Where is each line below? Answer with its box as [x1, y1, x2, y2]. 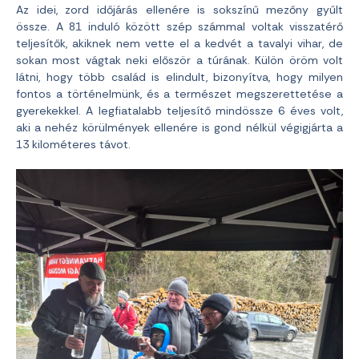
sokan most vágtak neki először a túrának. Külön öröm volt [16, 53, 343, 68]
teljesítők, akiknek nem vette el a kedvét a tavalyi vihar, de [16, 36, 343, 51]
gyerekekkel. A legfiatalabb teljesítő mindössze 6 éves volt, [16, 103, 343, 119]
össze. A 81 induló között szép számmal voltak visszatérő [16, 19, 343, 34]
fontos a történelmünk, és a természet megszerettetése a [16, 87, 343, 102]
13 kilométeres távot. [16, 137, 131, 152]
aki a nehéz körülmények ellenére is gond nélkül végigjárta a [16, 120, 343, 135]
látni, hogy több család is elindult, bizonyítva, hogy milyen [16, 70, 343, 85]
